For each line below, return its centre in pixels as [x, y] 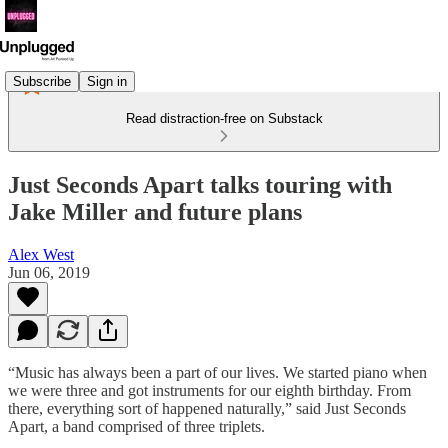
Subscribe [42, 81]
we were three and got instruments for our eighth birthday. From [209, 390]
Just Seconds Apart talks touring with [200, 184]
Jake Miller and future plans [155, 211]
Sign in [107, 81]
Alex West [41, 254]
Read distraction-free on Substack [224, 118]
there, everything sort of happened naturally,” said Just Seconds [207, 408]
